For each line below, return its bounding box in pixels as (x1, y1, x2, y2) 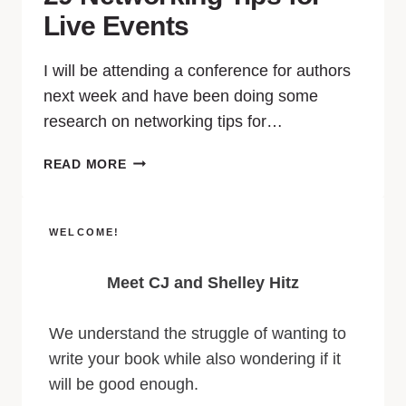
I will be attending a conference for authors (43, 62, 351, 80)
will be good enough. (49, 374, 198, 393)
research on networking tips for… (43, 112, 283, 130)
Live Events (43, 11, 189, 41)
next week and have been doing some (43, 87, 318, 105)
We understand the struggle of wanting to (49, 324, 346, 343)
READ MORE (43, 157, 127, 171)
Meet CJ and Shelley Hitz (107, 273, 299, 292)
